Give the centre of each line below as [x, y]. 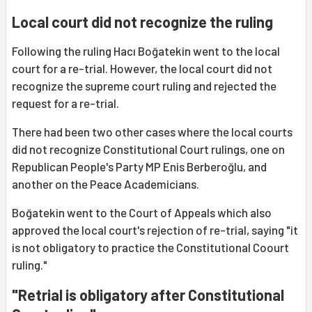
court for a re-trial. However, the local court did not [142, 69]
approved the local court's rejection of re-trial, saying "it [155, 230]
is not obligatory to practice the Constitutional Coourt [150, 248]
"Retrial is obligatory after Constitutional [148, 295]
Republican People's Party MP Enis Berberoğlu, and [139, 167]
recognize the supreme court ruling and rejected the [144, 86]
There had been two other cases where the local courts [152, 132]
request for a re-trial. [65, 103]
